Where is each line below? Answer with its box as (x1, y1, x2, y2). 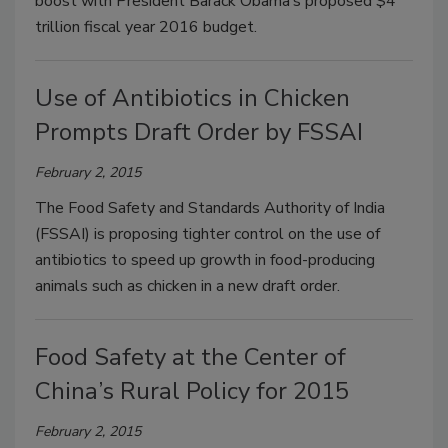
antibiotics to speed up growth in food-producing (35, 249, 375, 272)
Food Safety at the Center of (35, 341, 346, 374)
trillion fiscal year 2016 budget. (35, 16, 257, 39)
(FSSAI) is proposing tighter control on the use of (35, 223, 380, 246)
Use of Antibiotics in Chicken (35, 82, 350, 115)
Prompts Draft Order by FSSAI (35, 116, 363, 149)
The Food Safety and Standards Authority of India (35, 197, 385, 220)
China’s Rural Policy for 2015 (35, 375, 349, 408)
